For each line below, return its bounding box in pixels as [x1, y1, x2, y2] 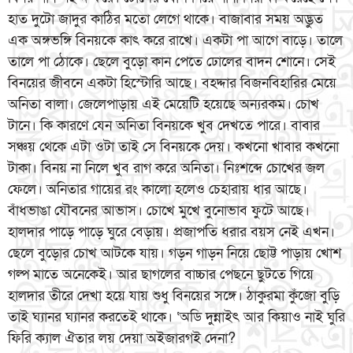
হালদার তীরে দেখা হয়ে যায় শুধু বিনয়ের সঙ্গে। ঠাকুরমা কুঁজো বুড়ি [8, 287, 340, 306]
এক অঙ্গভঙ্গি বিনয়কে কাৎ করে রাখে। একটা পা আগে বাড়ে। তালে [8, 32, 343, 50]
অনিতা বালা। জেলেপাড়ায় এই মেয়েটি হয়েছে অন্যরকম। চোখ [8, 95, 319, 114]
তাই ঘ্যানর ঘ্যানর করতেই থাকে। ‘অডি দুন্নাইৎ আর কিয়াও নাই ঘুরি [8, 308, 345, 327]
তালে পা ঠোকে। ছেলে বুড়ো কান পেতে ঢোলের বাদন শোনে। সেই [8, 53, 336, 72]
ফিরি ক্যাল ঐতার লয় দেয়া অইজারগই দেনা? [8, 329, 236, 348]
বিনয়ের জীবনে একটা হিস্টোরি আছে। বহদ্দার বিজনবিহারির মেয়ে [8, 74, 336, 93]
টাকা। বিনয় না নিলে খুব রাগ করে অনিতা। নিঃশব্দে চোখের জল [8, 159, 325, 178]
